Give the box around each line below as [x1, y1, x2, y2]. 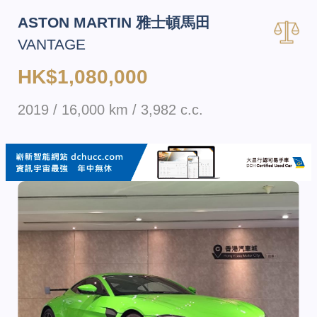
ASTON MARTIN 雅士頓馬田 [18, 14, 211, 31]
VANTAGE [18, 36, 86, 53]
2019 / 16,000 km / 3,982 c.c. [18, 101, 204, 117]
